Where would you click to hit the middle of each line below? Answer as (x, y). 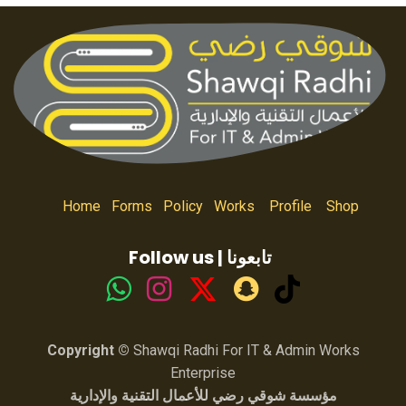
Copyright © (88, 351)
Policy (183, 207)
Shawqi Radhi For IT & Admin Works (244, 351)
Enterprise (203, 373)
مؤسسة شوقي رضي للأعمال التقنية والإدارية (203, 395)
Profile (290, 207)
